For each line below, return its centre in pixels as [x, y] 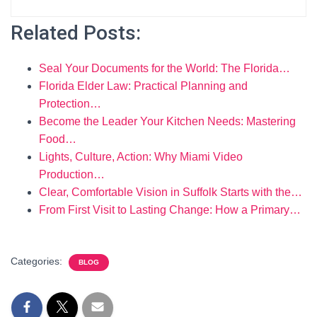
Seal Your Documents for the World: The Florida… [165, 68]
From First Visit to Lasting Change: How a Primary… [170, 210]
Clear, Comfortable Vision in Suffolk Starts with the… [171, 192]
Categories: [38, 261]
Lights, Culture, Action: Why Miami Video [141, 157]
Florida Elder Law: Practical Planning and [143, 86]
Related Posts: [76, 33]
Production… [72, 174]
